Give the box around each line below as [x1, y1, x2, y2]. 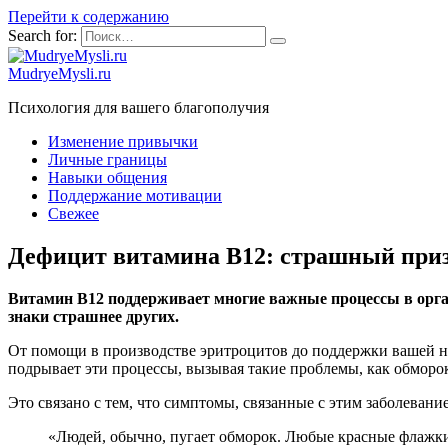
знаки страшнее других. [8, 307, 179, 325]
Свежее [48, 205, 99, 222]
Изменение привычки [48, 133, 198, 150]
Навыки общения [48, 169, 167, 186]
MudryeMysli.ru [8, 65, 111, 82]
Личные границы [48, 151, 167, 168]
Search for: [8, 27, 77, 44]
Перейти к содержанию [8, 8, 169, 25]
